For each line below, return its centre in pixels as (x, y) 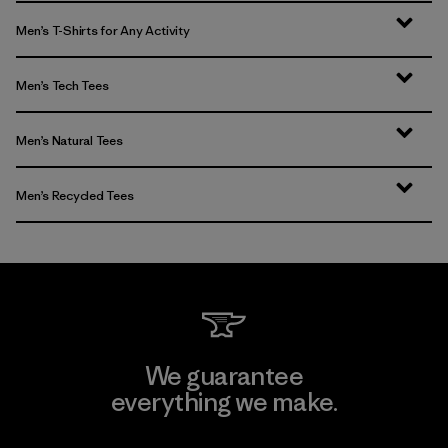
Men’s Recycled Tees (75, 195)
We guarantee (224, 375)
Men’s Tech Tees (62, 85)
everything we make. (224, 401)
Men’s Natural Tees (69, 140)
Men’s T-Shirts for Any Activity (103, 30)
